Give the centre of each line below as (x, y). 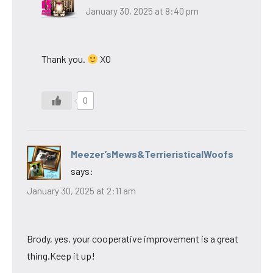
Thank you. (64, 59)
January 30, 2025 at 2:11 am (81, 190)
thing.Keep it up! (61, 255)
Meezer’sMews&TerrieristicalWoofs (152, 154)
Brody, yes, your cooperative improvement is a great (133, 238)
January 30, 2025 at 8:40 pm (142, 11)
